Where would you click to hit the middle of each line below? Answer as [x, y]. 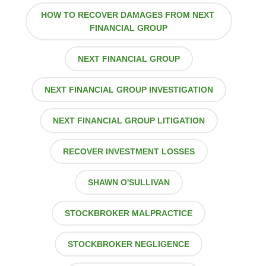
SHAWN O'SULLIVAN [129, 183]
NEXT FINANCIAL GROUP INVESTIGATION [129, 90]
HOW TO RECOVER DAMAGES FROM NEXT [129, 15]
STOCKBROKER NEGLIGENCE [129, 244]
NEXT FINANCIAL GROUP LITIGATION [129, 121]
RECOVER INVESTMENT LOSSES [129, 152]
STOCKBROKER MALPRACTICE [129, 213]
